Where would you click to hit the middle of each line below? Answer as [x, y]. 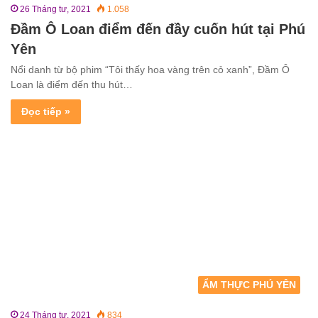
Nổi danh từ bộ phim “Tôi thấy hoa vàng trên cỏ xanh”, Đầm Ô [150, 69]
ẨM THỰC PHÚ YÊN [249, 285]
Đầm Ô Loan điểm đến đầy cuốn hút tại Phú [158, 29]
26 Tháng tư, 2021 [55, 9]
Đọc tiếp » [46, 111]
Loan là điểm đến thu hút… [72, 84]
